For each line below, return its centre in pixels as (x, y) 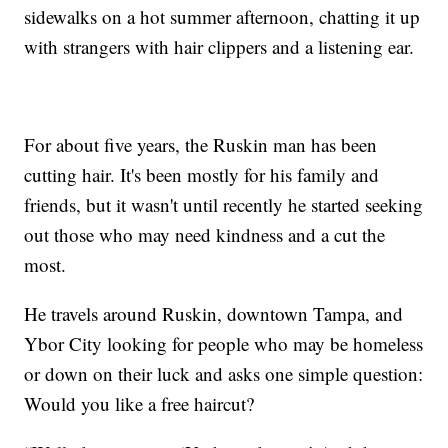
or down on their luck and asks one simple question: (224, 373)
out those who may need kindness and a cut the (205, 234)
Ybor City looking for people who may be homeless (224, 343)
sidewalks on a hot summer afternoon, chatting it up (222, 16)
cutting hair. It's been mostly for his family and (202, 174)
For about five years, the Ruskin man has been (201, 144)
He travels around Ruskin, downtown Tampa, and (214, 313)
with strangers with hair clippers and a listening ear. (219, 46)
